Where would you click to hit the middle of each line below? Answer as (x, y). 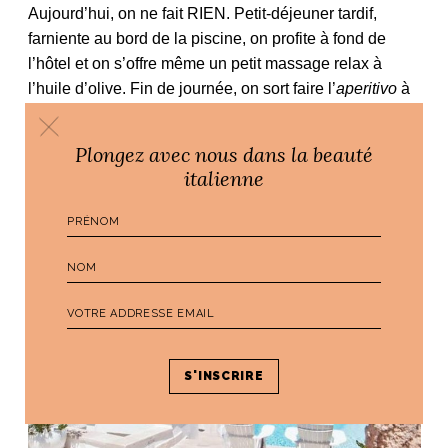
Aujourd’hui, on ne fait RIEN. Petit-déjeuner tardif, (202, 14)
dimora (52, 139)
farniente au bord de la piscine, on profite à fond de (206, 39)
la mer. (51, 164)
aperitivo (366, 89)
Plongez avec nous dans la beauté (224, 153)
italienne (224, 177)
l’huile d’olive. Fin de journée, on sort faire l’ (181, 89)
